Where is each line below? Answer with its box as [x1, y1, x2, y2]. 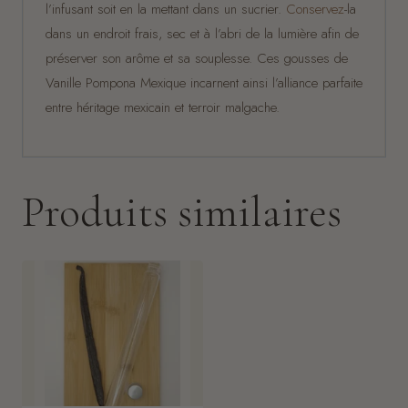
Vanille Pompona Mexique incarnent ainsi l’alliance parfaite [46, 72, 362, 93]
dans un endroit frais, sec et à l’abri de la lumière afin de [46, 23, 359, 44]
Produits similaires [22, 185, 342, 239]
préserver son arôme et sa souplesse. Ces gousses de [46, 47, 348, 68]
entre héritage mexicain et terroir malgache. [46, 97, 280, 117]
